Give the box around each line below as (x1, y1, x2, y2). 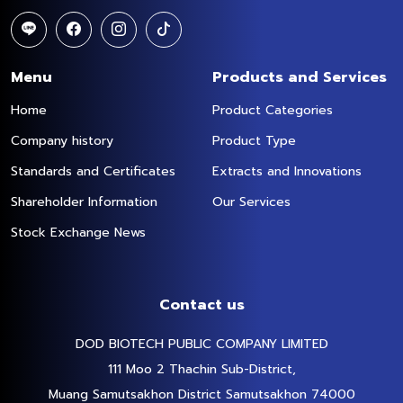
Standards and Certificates (11, 162, 175, 182)
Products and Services (212, 67, 387, 89)
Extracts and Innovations (212, 162, 362, 182)
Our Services (212, 193, 291, 212)
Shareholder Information (11, 193, 157, 212)
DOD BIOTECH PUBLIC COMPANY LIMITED (75, 335, 328, 354)
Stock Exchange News (11, 223, 146, 243)
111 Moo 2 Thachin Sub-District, (107, 360, 296, 380)
